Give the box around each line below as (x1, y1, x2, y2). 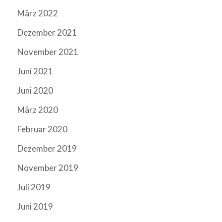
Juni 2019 (17, 201, 53, 212)
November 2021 (17, 47, 78, 57)
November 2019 (17, 163, 78, 173)
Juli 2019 (17, 182, 51, 193)
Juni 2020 (17, 85, 53, 96)
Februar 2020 (17, 124, 67, 135)
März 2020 (17, 105, 58, 115)
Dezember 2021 (17, 27, 77, 38)
